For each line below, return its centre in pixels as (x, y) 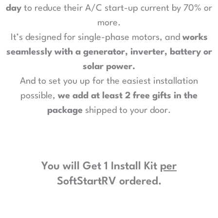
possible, (39, 96)
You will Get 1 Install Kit (101, 166)
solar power (108, 66)
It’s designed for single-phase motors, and (96, 37)
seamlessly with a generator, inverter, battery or (109, 52)
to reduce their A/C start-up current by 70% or (117, 8)
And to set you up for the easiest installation (109, 81)
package (65, 110)
